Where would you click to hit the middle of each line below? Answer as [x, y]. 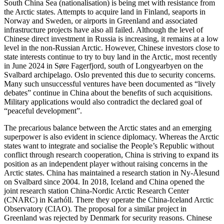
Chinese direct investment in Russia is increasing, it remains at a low [111, 38]
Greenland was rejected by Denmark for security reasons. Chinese [108, 217]
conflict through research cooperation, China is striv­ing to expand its [111, 154]
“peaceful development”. [43, 110]
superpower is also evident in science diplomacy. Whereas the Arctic [111, 136]
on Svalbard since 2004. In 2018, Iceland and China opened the [104, 181]
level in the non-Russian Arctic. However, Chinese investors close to [112, 47]
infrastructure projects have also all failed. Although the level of [103, 29]
